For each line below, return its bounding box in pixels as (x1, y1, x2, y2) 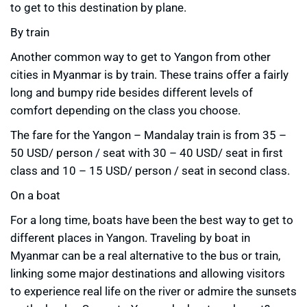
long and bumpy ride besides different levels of (10, 84, 253, 101)
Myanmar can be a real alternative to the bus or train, (10, 247, 280, 264)
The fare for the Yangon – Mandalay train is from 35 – (10, 127, 286, 143)
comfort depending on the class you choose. (10, 102, 241, 119)
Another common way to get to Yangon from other (10, 49, 271, 65)
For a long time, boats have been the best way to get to (10, 212, 293, 228)
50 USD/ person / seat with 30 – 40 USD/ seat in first (10, 145, 283, 161)
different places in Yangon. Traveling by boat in (10, 230, 250, 246)
